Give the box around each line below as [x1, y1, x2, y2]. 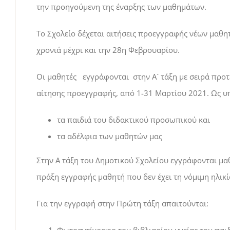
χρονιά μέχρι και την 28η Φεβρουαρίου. [36, 45, 180, 55]
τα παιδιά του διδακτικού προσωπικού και [56, 114, 210, 125]
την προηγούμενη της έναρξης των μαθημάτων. [36, 2, 206, 12]
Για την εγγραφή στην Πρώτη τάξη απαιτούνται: [36, 198, 208, 208]
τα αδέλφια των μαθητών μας [56, 131, 162, 141]
